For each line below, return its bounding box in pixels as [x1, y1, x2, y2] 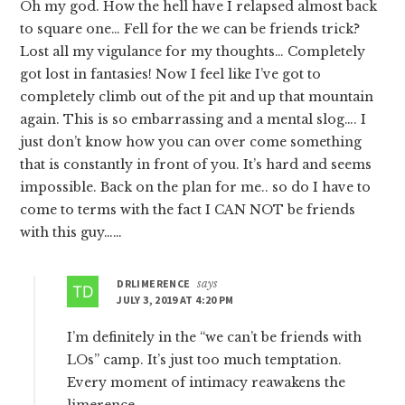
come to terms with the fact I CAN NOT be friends [20, 201, 356, 218]
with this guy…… [20, 223, 123, 240]
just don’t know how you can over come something [20, 133, 363, 150]
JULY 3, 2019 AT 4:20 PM [117, 292, 234, 306]
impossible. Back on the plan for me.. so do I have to [20, 178, 372, 195]
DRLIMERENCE [117, 276, 191, 290]
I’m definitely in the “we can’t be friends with [67, 328, 363, 345]
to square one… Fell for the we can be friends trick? [20, 20, 361, 37]
